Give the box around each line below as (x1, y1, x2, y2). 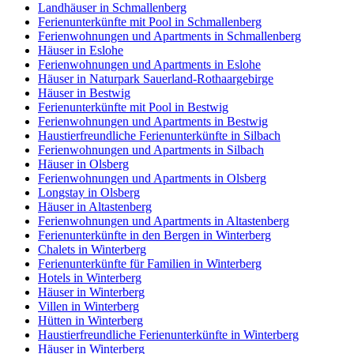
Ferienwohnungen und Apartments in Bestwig (38, 114, 268, 128)
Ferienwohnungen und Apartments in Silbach (38, 142, 264, 156)
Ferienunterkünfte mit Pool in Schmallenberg (38, 14, 262, 28)
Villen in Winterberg (38, 299, 139, 313)
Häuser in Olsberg (38, 156, 129, 171)
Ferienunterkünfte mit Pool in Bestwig (38, 100, 228, 114)
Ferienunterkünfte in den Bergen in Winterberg (38, 228, 271, 242)
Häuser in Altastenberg (38, 199, 152, 213)
